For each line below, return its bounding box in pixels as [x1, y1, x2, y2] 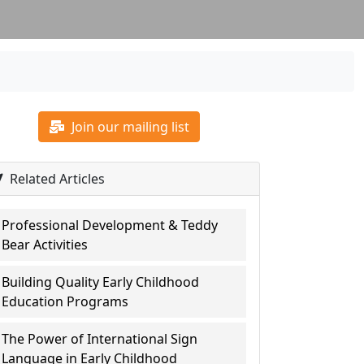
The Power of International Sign [2, 330, 198, 348]
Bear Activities [2, 236, 89, 253]
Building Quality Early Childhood [2, 273, 200, 291]
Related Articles [6, 170, 106, 188]
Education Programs [2, 292, 129, 310]
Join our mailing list [68, 118, 190, 136]
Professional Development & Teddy [2, 216, 219, 234]
